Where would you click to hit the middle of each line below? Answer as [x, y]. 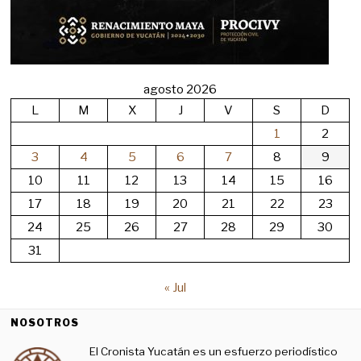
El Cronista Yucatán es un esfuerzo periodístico [213, 351]
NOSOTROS [45, 323]
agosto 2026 [180, 89]
